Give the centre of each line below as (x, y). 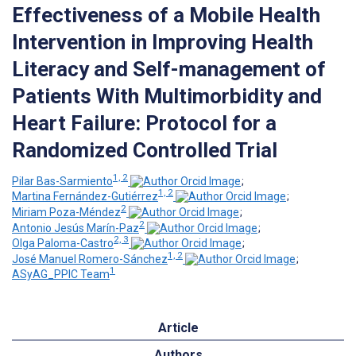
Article (178, 328)
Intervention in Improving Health (163, 42)
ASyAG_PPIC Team (61, 275)
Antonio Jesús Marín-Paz (75, 228)
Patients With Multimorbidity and (167, 96)
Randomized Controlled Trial (145, 150)
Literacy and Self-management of (169, 69)
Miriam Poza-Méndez (66, 212)
